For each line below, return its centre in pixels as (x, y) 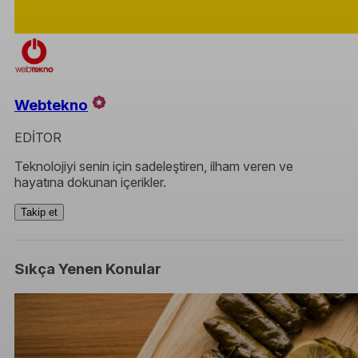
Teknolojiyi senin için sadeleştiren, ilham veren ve (154, 167)
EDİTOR (38, 138)
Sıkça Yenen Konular (88, 269)
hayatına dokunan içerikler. (90, 183)
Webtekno (51, 105)
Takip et (39, 213)
